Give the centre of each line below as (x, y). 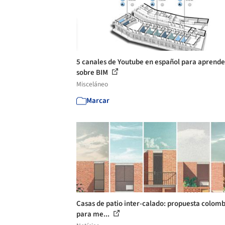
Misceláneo (92, 84)
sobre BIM (93, 73)
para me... (94, 214)
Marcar (98, 101)
